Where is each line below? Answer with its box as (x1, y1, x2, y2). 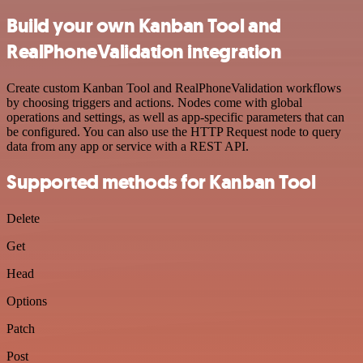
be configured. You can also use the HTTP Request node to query (6, 124, 341, 139)
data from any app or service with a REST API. (6, 139, 249, 153)
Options (6, 294, 47, 309)
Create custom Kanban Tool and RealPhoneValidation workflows (6, 80, 341, 95)
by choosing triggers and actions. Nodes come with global (6, 95, 302, 109)
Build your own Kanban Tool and (6, 12, 281, 39)
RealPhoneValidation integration (6, 38, 282, 65)
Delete (6, 211, 40, 226)
